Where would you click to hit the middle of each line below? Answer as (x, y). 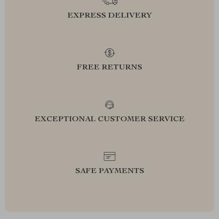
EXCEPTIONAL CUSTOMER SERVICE (109, 120)
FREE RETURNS (109, 68)
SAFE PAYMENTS (109, 172)
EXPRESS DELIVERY (109, 16)
